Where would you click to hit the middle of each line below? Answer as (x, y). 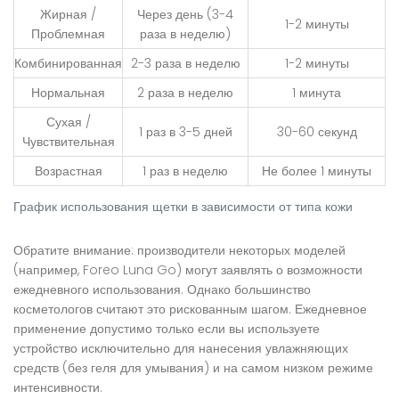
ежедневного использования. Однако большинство (162, 290)
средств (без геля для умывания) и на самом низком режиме (193, 368)
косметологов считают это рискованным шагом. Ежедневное (190, 309)
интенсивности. (58, 388)
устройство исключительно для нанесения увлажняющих (181, 349)
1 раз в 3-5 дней (185, 132)
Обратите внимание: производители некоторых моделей (179, 251)
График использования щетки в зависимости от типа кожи (183, 207)
